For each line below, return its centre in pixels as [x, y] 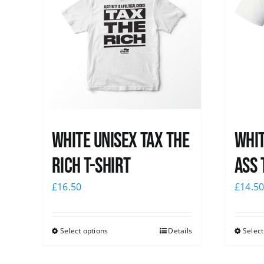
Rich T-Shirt [91, 167]
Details [180, 231]
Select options [84, 231]
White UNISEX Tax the [121, 141]
